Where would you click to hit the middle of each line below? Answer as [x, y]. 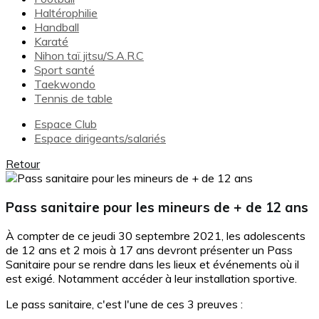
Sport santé [64, 70]
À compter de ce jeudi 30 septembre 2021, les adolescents [156, 236]
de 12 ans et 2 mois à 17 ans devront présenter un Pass [149, 250]
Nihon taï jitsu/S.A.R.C [89, 56]
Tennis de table [73, 98]
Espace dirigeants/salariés [100, 138]
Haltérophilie [66, 13]
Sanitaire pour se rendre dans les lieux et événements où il [152, 265]
